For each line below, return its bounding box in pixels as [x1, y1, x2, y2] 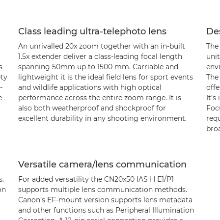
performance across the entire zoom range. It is [18, 93, 181, 102]
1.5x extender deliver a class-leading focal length [18, 52, 182, 61]
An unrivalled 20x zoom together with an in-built [18, 42, 185, 51]
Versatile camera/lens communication [18, 159, 187, 170]
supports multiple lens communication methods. [18, 185, 187, 194]
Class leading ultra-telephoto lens [18, 26, 166, 37]
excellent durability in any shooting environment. [18, 114, 187, 123]
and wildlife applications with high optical [18, 83, 162, 92]
